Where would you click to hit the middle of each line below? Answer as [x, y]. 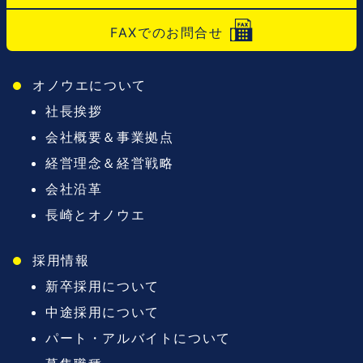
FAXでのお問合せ [167, 33]
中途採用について [102, 312]
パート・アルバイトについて [138, 338]
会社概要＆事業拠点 [110, 137]
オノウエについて [90, 85]
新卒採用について [102, 286]
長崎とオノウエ [96, 215]
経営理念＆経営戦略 [110, 163]
